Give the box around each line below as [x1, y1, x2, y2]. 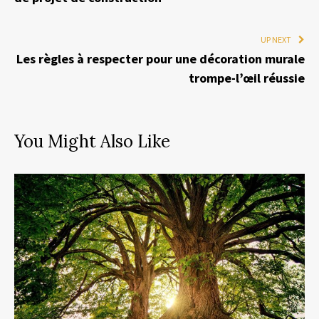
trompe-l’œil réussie [189, 69, 305, 86]
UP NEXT [261, 33, 291, 45]
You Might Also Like [14, 130, 170, 152]
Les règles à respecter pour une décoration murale [16, 50, 305, 67]
